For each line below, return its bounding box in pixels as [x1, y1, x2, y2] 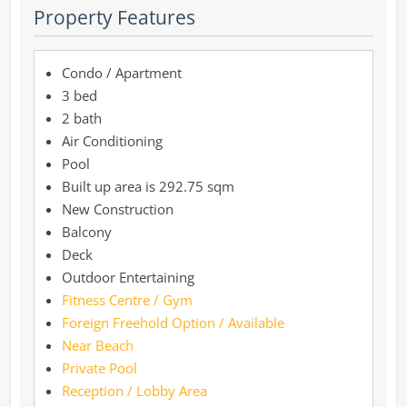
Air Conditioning [62, 131, 163, 150]
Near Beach [62, 335, 134, 354]
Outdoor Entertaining [62, 267, 194, 286]
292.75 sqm [155, 176, 234, 195]
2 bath [62, 108, 102, 127]
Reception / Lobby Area [62, 381, 207, 400]
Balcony [62, 222, 112, 241]
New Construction [62, 199, 174, 218]
